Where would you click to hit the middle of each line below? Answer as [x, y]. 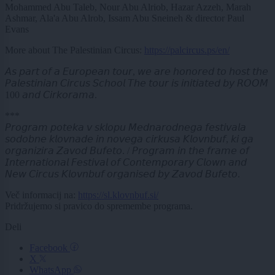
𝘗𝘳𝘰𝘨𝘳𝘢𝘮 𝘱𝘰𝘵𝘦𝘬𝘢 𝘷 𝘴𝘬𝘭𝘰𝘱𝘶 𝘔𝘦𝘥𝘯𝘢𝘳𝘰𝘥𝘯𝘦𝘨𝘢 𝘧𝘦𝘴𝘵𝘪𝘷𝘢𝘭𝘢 [126, 127]
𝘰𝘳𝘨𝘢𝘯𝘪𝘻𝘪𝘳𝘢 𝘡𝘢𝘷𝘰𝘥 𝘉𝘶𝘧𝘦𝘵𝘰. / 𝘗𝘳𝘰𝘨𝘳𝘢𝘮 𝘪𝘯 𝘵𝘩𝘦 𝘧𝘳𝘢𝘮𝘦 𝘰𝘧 [127, 150]
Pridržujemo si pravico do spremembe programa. [99, 206]
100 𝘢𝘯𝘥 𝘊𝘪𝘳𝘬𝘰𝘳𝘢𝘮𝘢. [51, 95]
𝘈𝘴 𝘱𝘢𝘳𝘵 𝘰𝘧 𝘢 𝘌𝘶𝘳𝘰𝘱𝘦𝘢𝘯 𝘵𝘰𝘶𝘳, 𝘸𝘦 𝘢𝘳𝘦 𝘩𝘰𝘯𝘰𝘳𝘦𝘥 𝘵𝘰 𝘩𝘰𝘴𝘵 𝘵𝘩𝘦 [137, 71]
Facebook [50, 247]
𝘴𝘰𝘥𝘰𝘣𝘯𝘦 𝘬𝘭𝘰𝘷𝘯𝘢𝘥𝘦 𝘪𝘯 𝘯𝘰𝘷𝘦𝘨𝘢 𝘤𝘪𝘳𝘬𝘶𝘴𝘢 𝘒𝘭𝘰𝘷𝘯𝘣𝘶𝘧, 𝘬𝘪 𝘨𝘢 [129, 139]
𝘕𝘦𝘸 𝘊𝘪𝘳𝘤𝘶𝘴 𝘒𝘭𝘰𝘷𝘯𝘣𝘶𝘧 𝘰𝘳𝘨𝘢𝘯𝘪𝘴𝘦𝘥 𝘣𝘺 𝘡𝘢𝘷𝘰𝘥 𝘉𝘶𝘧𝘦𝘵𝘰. [122, 174]
